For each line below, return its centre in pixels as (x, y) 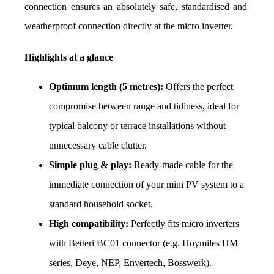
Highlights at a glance (69, 57)
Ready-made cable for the (182, 165)
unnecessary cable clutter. (98, 146)
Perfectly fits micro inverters (184, 224)
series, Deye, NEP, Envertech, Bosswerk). (130, 263)
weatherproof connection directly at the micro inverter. (129, 26)
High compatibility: (89, 224)
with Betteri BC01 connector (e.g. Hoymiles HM (143, 243)
